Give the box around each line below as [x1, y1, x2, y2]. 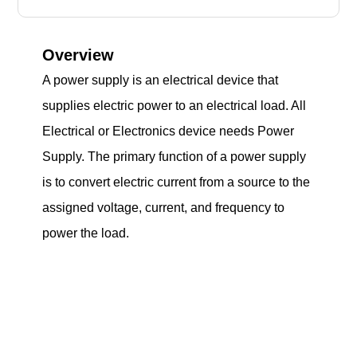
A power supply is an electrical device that [42, 73, 279, 87]
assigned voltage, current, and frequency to [42, 200, 285, 214]
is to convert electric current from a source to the [42, 175, 311, 189]
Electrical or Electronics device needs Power [42, 124, 295, 138]
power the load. [42, 226, 130, 240]
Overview [42, 45, 115, 64]
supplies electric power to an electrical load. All [42, 98, 307, 112]
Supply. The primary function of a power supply [42, 149, 307, 163]
